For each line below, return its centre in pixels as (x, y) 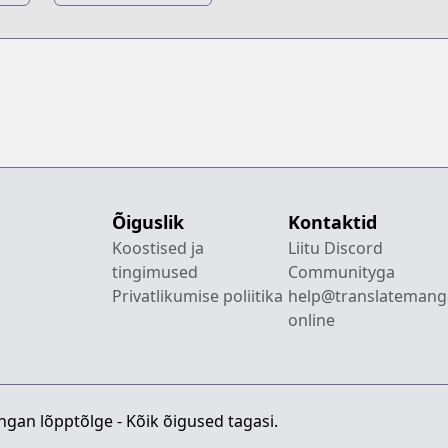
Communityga (341, 271)
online (311, 319)
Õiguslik (147, 221)
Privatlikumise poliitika (197, 295)
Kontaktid (332, 221)
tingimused (154, 271)
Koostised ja (157, 247)
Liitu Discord (335, 247)
